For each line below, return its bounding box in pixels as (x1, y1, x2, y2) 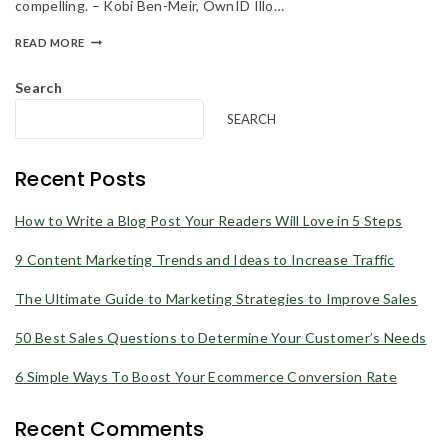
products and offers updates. (128, 15, 320, 33)
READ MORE (15, 35, 86, 49)
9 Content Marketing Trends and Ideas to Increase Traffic (15, 250, 395, 268)
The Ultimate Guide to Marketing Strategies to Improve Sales (15, 289, 418, 307)
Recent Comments (15, 415, 205, 444)
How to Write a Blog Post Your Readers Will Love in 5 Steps (15, 211, 403, 229)
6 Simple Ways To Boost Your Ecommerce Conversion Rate (15, 367, 397, 385)
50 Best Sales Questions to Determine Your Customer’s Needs (15, 328, 427, 346)
